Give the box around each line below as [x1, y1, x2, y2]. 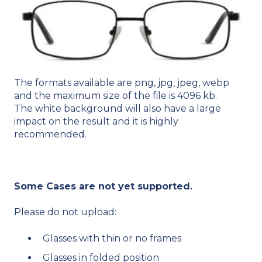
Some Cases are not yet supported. [14, 180, 195, 192]
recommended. [14, 129, 87, 140]
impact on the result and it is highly [14, 116, 178, 127]
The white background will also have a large [14, 103, 221, 115]
